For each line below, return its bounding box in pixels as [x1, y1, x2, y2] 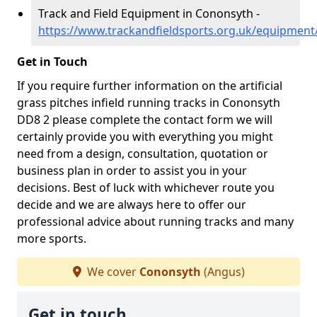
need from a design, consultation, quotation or [17, 146, 268, 161]
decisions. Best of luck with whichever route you [17, 180, 275, 195]
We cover [83, 264, 139, 279]
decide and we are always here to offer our [17, 197, 246, 212]
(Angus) [200, 264, 245, 279]
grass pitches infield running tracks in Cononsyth [17, 95, 280, 110]
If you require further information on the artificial [17, 78, 282, 93]
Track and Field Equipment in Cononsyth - [38, 6, 260, 21]
